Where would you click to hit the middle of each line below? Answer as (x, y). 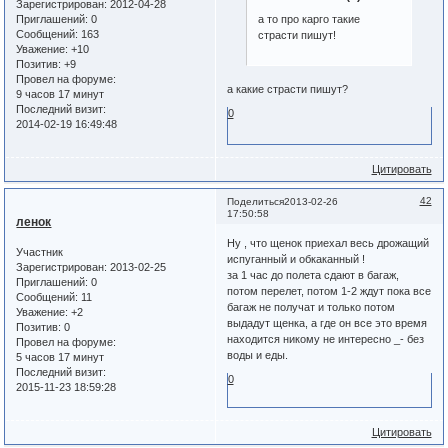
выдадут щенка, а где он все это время (326, 323)
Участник (40, 251)
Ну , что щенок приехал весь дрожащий (327, 243)
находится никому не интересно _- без (325, 339)
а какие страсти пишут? (287, 89)
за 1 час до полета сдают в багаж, (312, 275)
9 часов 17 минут (60, 93)
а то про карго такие (309, 19)
